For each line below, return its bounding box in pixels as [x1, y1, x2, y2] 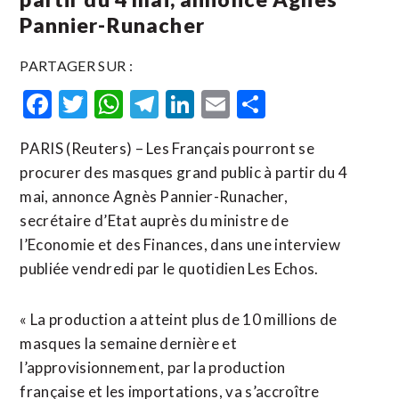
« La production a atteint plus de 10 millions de [20, 310, 338, 329]
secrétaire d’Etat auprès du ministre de [20, 211, 289, 230]
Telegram [159, 86, 275, 121]
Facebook [52, 86, 172, 121]
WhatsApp [123, 86, 257, 121]
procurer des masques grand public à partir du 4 [20, 163, 348, 182]
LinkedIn [194, 86, 302, 121]
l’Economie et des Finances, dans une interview [20, 235, 341, 254]
